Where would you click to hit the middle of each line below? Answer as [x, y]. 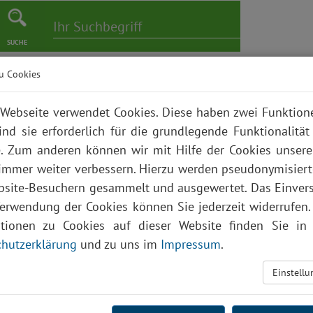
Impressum [191, 244]
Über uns [285, 85]
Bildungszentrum [193, 85]
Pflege [46, 85]
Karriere [105, 85]
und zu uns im [119, 244]
